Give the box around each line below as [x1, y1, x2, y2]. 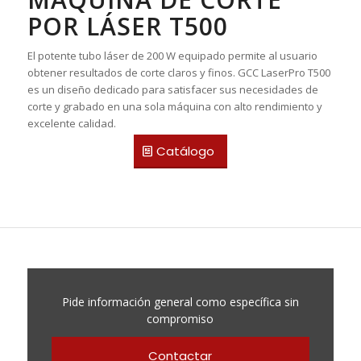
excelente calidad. [27, 115, 116, 131]
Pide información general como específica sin [61, 294, 299, 310]
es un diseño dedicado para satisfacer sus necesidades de [27, 81, 318, 97]
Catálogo [156, 142, 214, 160]
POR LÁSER [27, 9, 169, 43]
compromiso [147, 311, 214, 327]
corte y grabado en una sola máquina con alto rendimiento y [27, 98, 322, 114]
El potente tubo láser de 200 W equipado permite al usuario [27, 48, 317, 63]
